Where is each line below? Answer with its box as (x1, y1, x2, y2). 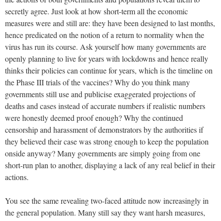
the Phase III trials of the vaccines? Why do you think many (5, 76, 190, 87)
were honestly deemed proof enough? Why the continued (5, 112, 183, 123)
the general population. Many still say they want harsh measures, (5, 207, 205, 218)
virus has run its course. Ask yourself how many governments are (5, 41, 206, 52)
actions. (5, 171, 29, 182)
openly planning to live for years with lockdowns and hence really (5, 53, 208, 64)
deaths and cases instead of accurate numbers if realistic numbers (5, 100, 205, 111)
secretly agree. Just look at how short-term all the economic (5, 5, 188, 16)
